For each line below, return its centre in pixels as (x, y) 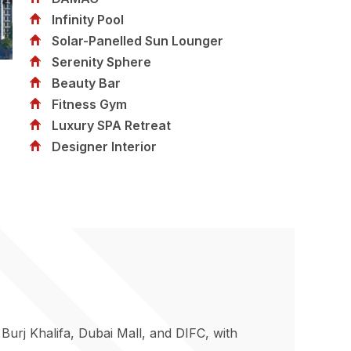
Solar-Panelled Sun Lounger (138, 41)
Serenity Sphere (101, 62)
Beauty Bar (86, 83)
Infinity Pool (88, 20)
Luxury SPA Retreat (111, 125)
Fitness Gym (89, 104)
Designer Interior (104, 147)
